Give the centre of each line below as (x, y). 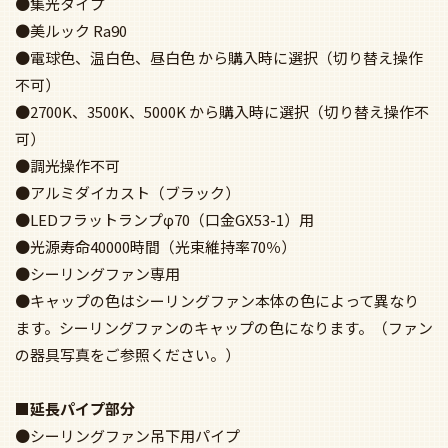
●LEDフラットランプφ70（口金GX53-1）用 (164, 219)
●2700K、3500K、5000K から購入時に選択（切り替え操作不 (222, 111)
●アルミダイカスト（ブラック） (127, 192)
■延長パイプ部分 (75, 408)
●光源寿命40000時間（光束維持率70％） (155, 246)
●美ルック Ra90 (71, 30)
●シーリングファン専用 (97, 273)
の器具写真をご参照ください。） (127, 354)
